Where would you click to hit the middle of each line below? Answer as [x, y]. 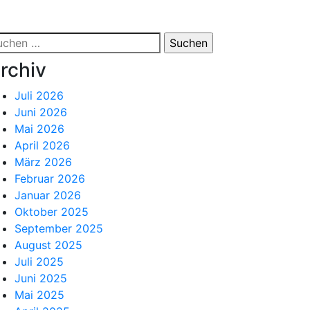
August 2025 [48, 245]
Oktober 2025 [52, 212]
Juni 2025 [41, 278]
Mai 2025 [39, 295]
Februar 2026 [50, 179]
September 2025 [59, 228]
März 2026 [43, 162]
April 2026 [42, 145]
